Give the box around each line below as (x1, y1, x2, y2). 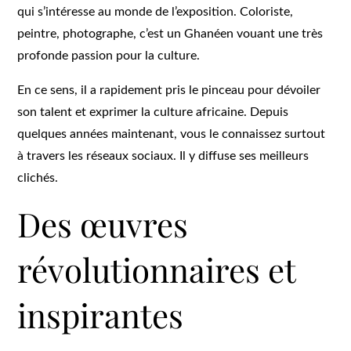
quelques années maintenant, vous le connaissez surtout (17, 127, 326, 140)
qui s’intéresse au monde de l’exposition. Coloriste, (17, 5, 294, 18)
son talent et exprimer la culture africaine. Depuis (17, 105, 289, 118)
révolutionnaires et (17, 247, 296, 291)
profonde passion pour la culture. (17, 49, 201, 62)
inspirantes (17, 292, 184, 337)
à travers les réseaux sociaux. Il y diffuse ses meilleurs (17, 149, 309, 162)
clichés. (17, 171, 59, 184)
